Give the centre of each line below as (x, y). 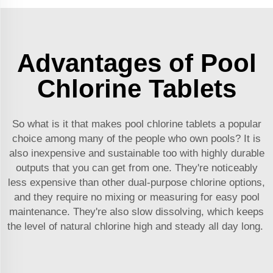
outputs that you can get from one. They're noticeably (136, 168)
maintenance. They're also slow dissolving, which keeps (136, 212)
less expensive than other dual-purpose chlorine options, (136, 183)
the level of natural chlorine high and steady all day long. (136, 227)
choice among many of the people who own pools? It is (136, 139)
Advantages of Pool (136, 63)
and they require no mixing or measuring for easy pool (136, 197)
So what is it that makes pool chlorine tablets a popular (136, 124)
